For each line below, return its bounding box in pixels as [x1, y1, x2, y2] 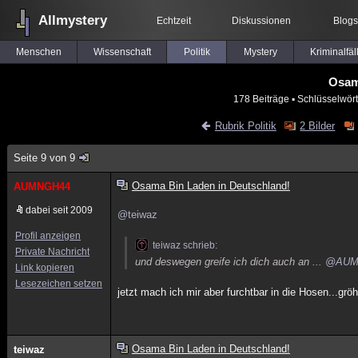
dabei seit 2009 [26, 205, 93, 216]
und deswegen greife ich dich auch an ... [135, 256, 326, 268]
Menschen [15, 46, 62, 58]
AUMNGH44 [14, 181, 70, 193]
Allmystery [38, 13, 107, 28]
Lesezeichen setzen [15, 278, 102, 289]
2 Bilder [300, 120, 336, 132]
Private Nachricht [15, 246, 89, 257]
